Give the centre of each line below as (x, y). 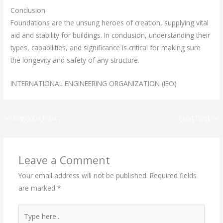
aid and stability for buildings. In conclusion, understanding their (111, 35)
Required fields (173, 176)
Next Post (195, 117)
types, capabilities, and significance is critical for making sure (106, 47)
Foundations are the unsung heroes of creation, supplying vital (110, 22)
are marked (38, 188)
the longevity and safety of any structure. (75, 60)
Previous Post (34, 117)
